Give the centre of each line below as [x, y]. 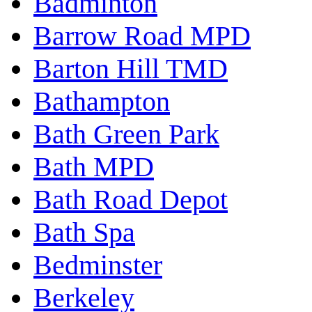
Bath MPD [94, 167]
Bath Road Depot [131, 200]
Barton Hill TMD [131, 69]
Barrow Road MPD [142, 36]
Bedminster [98, 265]
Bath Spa [84, 233]
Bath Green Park [126, 134]
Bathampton [102, 102]
